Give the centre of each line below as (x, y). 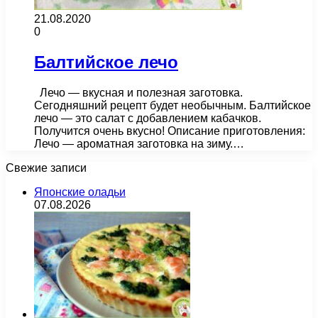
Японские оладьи (80, 192)
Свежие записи (46, 168)
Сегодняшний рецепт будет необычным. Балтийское (172, 105)
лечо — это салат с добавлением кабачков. (148, 118)
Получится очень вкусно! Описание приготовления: (170, 131)
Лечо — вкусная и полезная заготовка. (138, 92)
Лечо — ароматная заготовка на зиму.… (139, 143)
